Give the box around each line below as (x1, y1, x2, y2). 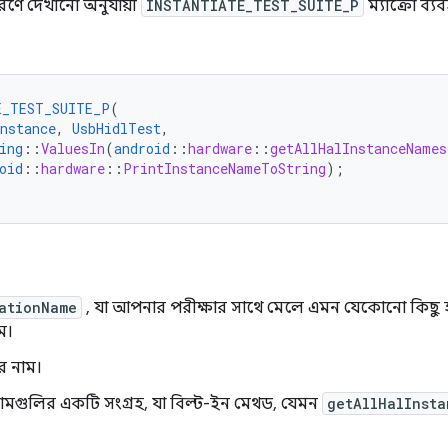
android (114, 139, 170, 158)
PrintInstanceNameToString (123, 159, 326, 178)
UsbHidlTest (72, 119, 161, 138)
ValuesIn (41, 139, 105, 158)
